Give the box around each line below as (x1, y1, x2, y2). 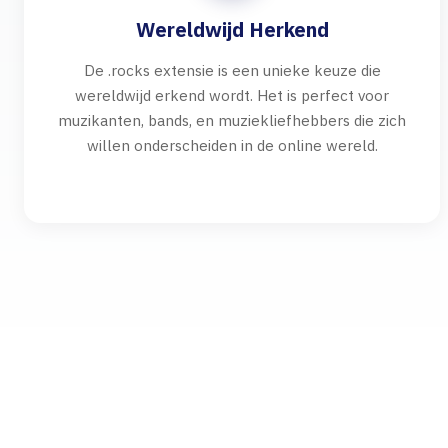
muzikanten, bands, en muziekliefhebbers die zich (58, 110, 406, 130)
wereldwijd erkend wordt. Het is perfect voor (75, 85, 389, 105)
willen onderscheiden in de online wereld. (86, 135, 378, 155)
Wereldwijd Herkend (135, 16, 329, 43)
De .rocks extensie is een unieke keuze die (83, 60, 381, 80)
